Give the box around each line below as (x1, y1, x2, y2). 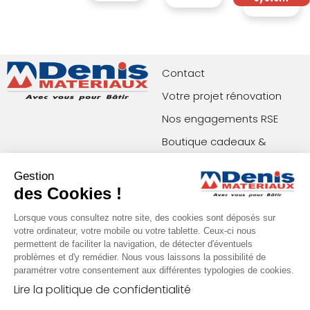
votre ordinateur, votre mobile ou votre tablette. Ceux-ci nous (14, 226, 256, 236)
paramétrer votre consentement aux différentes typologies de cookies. (14, 265, 294, 275)
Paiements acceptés (7, 241, 136, 259)
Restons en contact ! (162, 241, 293, 259)
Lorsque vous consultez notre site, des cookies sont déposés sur (14, 212, 275, 223)
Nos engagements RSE (162, 111, 278, 126)
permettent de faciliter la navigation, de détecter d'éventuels (14, 239, 253, 249)
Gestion (14, 170, 54, 183)
